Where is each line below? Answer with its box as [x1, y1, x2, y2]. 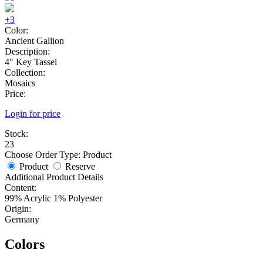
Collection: [5, 67, 45, 77]
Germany [5, 214, 39, 224]
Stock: [5, 128, 28, 139]
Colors [5, 236, 45, 252]
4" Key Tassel [5, 56, 57, 67]
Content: [5, 182, 36, 193]
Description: [5, 46, 50, 56]
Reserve [65, 161, 95, 171]
